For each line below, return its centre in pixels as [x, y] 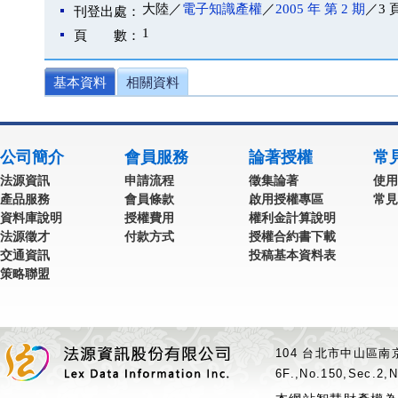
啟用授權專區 [286, 199]
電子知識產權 [222, 9]
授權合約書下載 [292, 236]
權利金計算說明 [292, 218]
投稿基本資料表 [292, 255]
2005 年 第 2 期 [320, 9]
